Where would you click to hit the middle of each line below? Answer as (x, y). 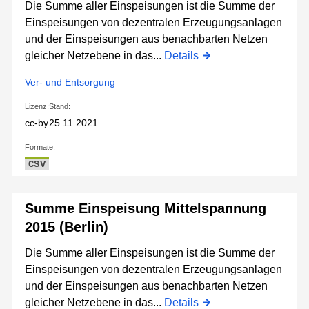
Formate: (40, 147)
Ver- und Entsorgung (70, 82)
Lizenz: (37, 107)
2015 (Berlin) (67, 227)
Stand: (60, 107)
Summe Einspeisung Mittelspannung (146, 209)
